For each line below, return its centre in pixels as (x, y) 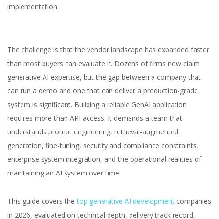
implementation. (33, 7)
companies (193, 201)
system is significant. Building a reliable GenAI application (97, 104)
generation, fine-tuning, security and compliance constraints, (103, 145)
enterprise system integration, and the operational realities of (104, 159)
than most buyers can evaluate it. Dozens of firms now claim (104, 63)
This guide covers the (42, 201)
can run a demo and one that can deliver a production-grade (103, 91)
